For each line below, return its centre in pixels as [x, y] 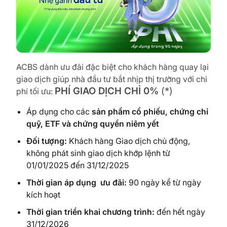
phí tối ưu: [35, 91]
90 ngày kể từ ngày [164, 183]
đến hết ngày [180, 212]
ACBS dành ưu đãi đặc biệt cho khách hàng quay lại [112, 67]
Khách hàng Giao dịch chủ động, [128, 141]
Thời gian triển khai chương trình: [90, 212]
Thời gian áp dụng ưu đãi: [77, 183]
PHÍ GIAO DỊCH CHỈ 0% [107, 91]
